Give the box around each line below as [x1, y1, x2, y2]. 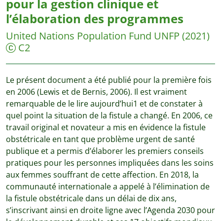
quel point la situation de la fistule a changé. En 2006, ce [6, 110, 213, 121]
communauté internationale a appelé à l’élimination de [6, 181, 210, 192]
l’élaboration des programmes [6, 10, 184, 27]
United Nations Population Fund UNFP [6, 29, 180, 42]
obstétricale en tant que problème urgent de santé [6, 134, 195, 145]
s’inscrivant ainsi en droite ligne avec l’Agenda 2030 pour [6, 205, 215, 216]
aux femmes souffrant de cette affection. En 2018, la [6, 169, 199, 180]
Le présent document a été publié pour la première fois [6, 74, 212, 85]
